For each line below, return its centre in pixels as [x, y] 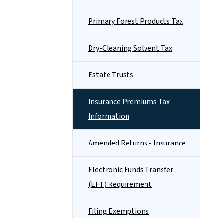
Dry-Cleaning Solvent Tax [130, 48]
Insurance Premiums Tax [129, 102]
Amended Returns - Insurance [137, 143]
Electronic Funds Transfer [131, 170]
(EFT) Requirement [120, 184]
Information [109, 116]
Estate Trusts [111, 75]
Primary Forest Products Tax [136, 21]
